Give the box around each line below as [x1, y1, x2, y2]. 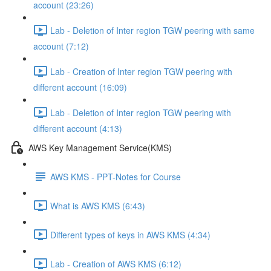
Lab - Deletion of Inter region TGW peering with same [50, 24, 255, 36]
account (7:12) [33, 40, 89, 52]
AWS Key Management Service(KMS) [28, 141, 172, 154]
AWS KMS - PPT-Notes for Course [50, 170, 181, 183]
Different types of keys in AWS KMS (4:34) [50, 228, 211, 241]
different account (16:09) [33, 81, 127, 93]
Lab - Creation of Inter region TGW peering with [50, 65, 232, 77]
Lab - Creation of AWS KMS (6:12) [50, 257, 181, 270]
